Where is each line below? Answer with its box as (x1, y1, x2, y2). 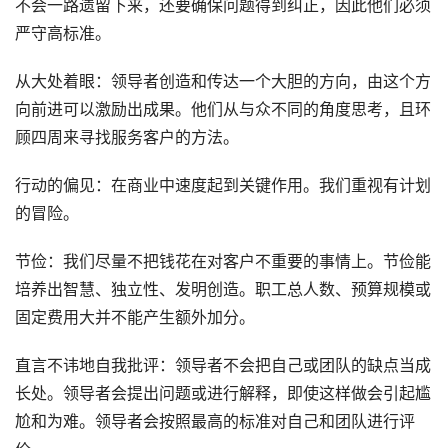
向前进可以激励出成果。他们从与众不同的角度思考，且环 (15, 100, 431, 120)
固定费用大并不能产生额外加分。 (15, 308, 255, 328)
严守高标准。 (15, 24, 111, 44)
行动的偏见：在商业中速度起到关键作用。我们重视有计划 (15, 176, 431, 196)
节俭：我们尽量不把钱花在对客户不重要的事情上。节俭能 (15, 252, 431, 272)
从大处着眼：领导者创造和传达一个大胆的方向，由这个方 (15, 72, 431, 92)
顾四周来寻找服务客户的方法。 (15, 128, 239, 148)
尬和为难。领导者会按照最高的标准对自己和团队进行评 (15, 412, 415, 432)
